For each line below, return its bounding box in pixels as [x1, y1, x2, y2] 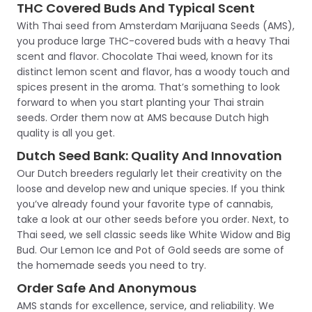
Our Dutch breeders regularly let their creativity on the [17, 166, 282, 180]
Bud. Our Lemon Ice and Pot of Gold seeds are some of [17, 243, 284, 257]
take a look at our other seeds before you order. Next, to [17, 212, 289, 226]
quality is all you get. [17, 126, 115, 140]
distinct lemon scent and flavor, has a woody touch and [17, 65, 290, 79]
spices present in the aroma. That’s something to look [17, 80, 280, 94]
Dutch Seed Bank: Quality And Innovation [17, 147, 282, 164]
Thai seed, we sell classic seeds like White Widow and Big [17, 228, 290, 242]
